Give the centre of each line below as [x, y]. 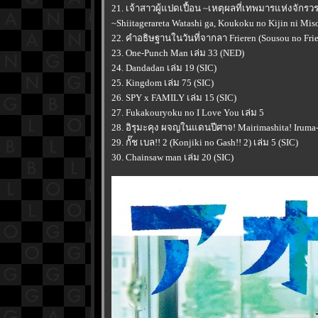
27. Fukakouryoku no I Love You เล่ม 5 [188, 113]
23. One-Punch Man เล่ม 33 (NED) [178, 53]
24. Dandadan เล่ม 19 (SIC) [164, 68]
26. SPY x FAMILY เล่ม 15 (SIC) [174, 98]
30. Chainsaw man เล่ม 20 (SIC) [172, 157]
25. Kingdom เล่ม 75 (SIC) [163, 83]
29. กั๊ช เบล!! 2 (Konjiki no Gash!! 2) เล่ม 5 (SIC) [205, 142]
